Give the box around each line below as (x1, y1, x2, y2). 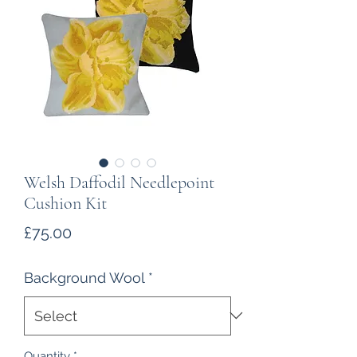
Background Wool (24, 269, 145, 286)
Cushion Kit (24, 192, 107, 214)
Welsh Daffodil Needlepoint (24, 171, 214, 193)
